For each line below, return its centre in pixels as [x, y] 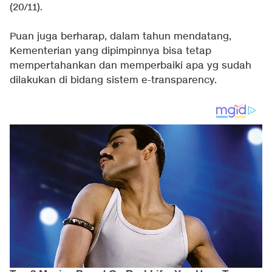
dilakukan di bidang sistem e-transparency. [113, 80]
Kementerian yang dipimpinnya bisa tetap [110, 51]
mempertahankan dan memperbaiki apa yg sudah [131, 66]
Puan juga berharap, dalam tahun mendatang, [121, 37]
